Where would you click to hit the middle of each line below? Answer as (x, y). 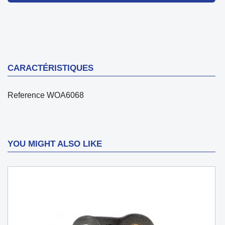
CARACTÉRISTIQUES (50, 68)
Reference (26, 95)
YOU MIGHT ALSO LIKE (55, 144)
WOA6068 (65, 95)
